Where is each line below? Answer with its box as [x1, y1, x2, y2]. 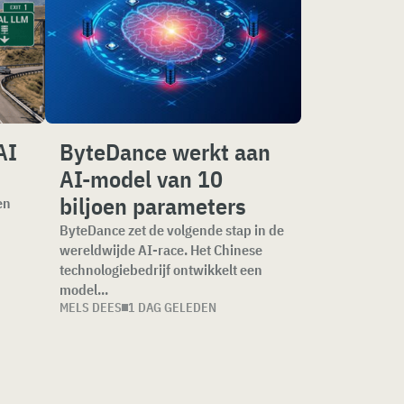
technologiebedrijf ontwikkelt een [59, 261, 262, 279]
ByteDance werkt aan [59, 136, 271, 167]
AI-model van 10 [59, 163, 223, 194]
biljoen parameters [59, 190, 246, 221]
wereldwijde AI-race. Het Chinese [59, 241, 262, 259]
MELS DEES [59, 299, 122, 316]
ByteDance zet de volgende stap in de [59, 221, 284, 239]
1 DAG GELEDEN [127, 299, 216, 316]
